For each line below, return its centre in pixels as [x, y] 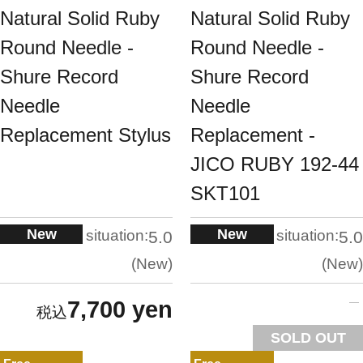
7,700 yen [120, 310]
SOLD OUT [308, 337]
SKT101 [226, 193]
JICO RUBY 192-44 [275, 164]
